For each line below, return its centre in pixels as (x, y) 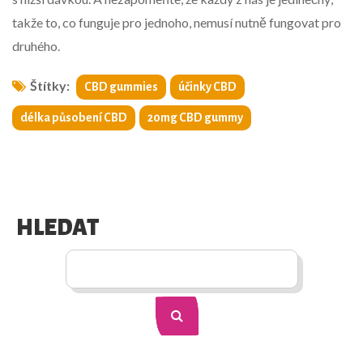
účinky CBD (207, 87)
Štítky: (50, 86)
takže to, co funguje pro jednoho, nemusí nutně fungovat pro (177, 23)
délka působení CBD (74, 118)
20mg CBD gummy (195, 118)
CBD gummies (121, 87)
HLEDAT (58, 228)
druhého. (36, 46)
